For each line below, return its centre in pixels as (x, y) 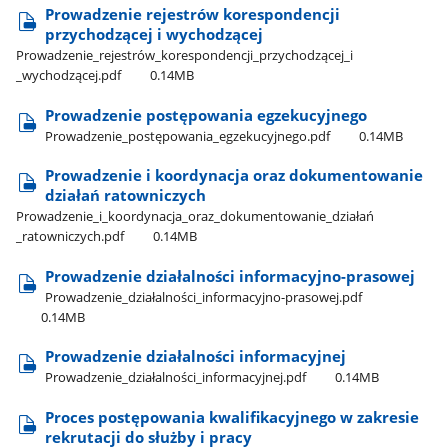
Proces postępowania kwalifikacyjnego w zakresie (232, 417)
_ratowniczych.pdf (70, 236)
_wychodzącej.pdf (69, 75)
